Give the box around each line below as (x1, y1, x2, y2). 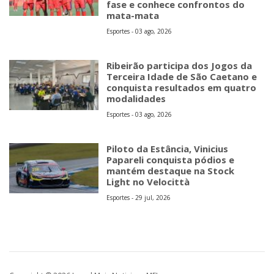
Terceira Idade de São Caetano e (106, 70, 257, 83)
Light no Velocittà (106, 176, 190, 188)
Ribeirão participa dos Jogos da (106, 59, 253, 72)
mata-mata (106, 9, 160, 22)
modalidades (106, 92, 166, 105)
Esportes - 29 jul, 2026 (106, 193, 171, 202)
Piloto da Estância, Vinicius (106, 143, 229, 155)
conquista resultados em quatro (106, 81, 257, 94)
